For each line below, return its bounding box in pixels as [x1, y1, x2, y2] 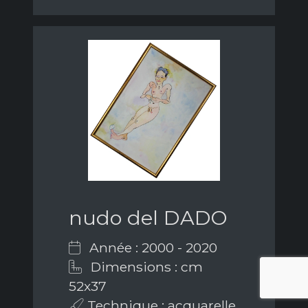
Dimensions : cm [87, 258, 203, 276]
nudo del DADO [69, 206, 228, 230]
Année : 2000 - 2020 [86, 239, 217, 256]
